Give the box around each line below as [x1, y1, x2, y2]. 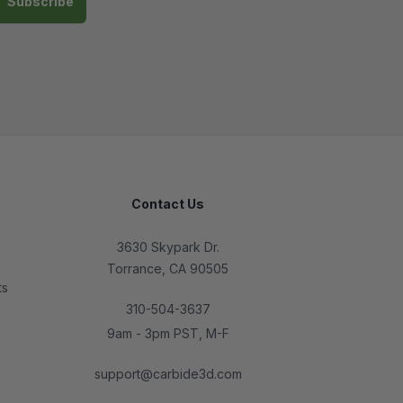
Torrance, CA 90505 [107, 261, 228, 276]
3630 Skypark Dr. [116, 239, 219, 255]
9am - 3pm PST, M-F [106, 326, 229, 341]
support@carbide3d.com [94, 366, 242, 381]
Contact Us [131, 196, 204, 211]
